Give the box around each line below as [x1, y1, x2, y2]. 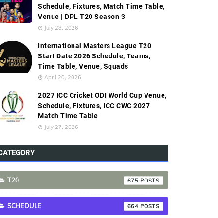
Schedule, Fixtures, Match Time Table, [38, 2, 165, 10]
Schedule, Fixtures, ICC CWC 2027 [38, 102, 150, 109]
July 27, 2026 [44, 124, 78, 130]
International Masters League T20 [38, 42, 151, 50]
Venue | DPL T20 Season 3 [38, 13, 125, 20]
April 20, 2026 [44, 74, 81, 81]
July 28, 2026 [44, 24, 78, 31]
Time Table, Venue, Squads [38, 62, 128, 70]
